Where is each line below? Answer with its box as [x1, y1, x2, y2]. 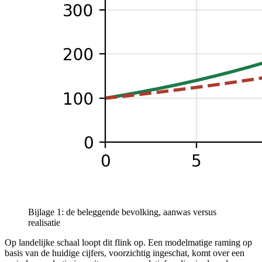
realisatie [28, 218, 60, 228]
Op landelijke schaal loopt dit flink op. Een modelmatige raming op [5, 237, 252, 248]
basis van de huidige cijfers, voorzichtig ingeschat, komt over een [5, 248, 244, 258]
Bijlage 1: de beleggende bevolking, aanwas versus [28, 207, 216, 218]
